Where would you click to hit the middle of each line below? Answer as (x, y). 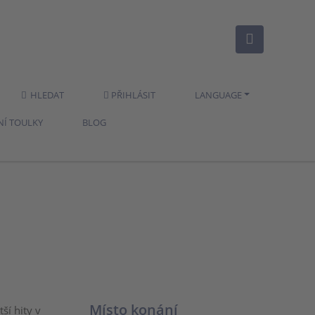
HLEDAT (47, 95)
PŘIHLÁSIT (132, 95)
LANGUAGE (218, 95)
